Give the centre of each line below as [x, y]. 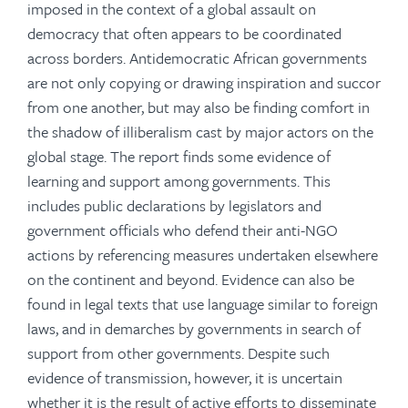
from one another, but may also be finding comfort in [199, 107]
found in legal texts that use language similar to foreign [203, 304]
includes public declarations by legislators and [174, 205]
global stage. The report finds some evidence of [179, 156]
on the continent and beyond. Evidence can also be [191, 279]
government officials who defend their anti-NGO [183, 230]
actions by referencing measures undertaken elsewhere [203, 255]
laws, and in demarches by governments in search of [194, 328]
